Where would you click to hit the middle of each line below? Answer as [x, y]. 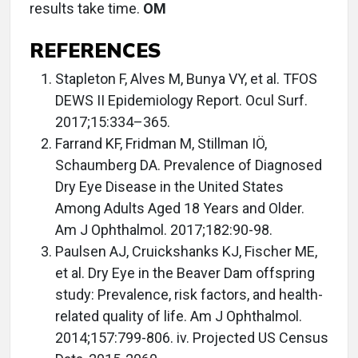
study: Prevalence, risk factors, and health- [189, 294]
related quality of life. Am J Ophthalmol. [179, 316]
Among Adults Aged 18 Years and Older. [180, 208]
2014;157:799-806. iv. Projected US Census [192, 337]
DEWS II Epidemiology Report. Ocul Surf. [181, 100]
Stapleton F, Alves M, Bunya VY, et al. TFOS [186, 78]
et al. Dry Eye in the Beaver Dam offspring [185, 272]
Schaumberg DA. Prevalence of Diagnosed [189, 165]
